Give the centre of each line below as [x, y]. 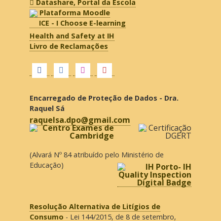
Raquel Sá [47, 108]
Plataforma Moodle [74, 13]
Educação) [46, 165]
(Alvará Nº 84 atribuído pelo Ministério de [96, 154]
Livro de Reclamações [69, 46]
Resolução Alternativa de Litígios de [95, 206]
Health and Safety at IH [72, 36]
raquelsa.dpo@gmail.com [80, 120]
